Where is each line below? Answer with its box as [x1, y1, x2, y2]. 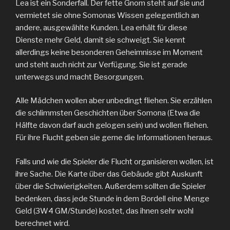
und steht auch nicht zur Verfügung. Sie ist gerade [15, 60, 187, 69]
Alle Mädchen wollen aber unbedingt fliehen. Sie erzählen [15, 96, 212, 105]
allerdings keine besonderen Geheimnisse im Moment [15, 47, 203, 57]
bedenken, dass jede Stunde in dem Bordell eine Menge [15, 194, 209, 203]
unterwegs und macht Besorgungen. [15, 72, 144, 82]
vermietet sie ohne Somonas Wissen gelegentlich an [15, 10, 199, 20]
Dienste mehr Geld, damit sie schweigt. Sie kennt [15, 35, 185, 45]
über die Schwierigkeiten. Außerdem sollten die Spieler [15, 181, 206, 191]
